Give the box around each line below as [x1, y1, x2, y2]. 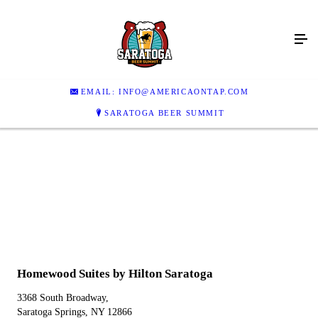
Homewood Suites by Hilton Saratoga [17, 267, 213, 280]
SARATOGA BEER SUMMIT [104, 108, 225, 117]
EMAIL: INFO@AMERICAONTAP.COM [80, 87, 249, 96]
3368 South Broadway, [17, 292, 109, 303]
